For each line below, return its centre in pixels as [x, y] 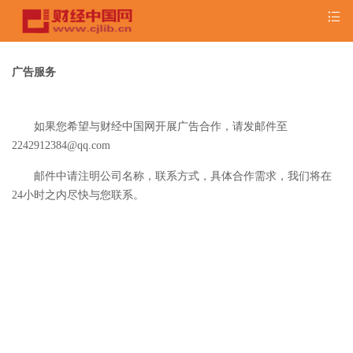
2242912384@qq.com [61, 145]
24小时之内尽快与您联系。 [78, 195]
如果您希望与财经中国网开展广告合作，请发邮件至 [161, 126]
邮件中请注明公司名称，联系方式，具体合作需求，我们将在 [183, 176]
